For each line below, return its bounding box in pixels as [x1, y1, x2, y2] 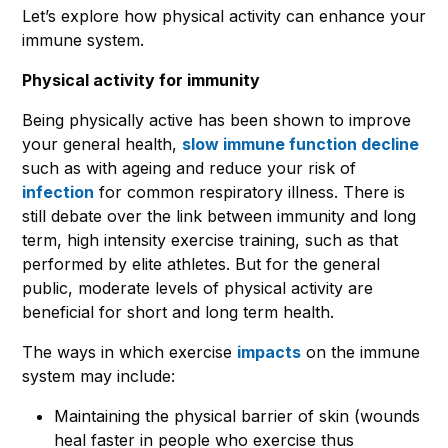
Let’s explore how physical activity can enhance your [22, 5, 426, 26]
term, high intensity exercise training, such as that [22, 229, 398, 250]
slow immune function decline [182, 133, 419, 154]
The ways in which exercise [22, 341, 237, 362]
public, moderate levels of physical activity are [22, 277, 373, 298]
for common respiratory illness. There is [94, 181, 405, 202]
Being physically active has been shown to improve [22, 109, 411, 130]
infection [22, 181, 94, 202]
